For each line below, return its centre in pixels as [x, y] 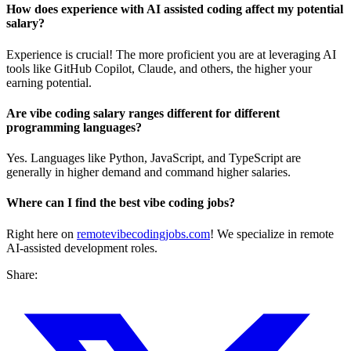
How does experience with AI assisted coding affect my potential [175, 9]
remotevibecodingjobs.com [143, 233]
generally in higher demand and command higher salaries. [148, 172]
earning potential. [49, 82]
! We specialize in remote [272, 233]
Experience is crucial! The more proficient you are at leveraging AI [171, 54]
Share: [22, 274]
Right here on [42, 233]
